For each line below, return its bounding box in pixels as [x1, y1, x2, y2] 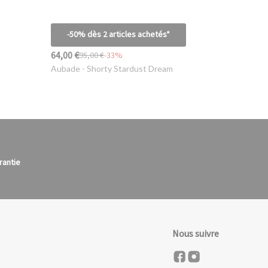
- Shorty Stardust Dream [80, 63, 173, 74]
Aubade [51, 63, 81, 74]
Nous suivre [172, 227, 220, 241]
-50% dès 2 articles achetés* [66, 29, 170, 41]
